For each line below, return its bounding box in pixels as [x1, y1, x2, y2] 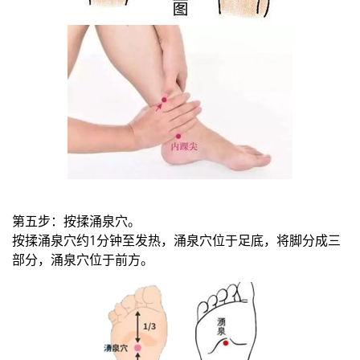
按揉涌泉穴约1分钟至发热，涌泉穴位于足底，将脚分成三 [12, 231, 341, 250]
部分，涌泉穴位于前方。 [12, 251, 153, 269]
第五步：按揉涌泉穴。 [12, 212, 141, 231]
